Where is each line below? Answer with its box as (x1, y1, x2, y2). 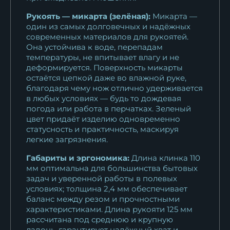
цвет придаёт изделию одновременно (26, 113, 180, 124)
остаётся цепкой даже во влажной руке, (26, 72, 186, 83)
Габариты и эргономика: (26, 152, 129, 163)
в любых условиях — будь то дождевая (26, 93, 181, 103)
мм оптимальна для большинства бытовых (26, 163, 198, 173)
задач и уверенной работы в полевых (26, 173, 177, 183)
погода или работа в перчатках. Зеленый (26, 103, 191, 113)
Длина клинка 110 (129, 152, 200, 163)
